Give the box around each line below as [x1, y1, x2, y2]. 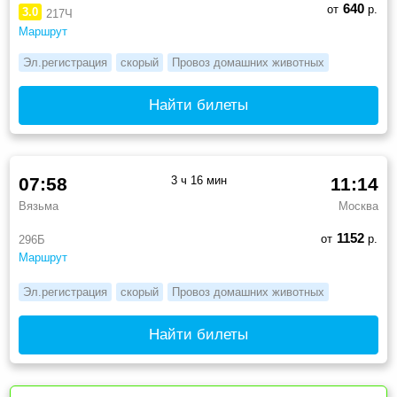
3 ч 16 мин [170, 173, 227, 187]
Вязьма [19, 198, 59, 213]
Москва [338, 198, 378, 213]
